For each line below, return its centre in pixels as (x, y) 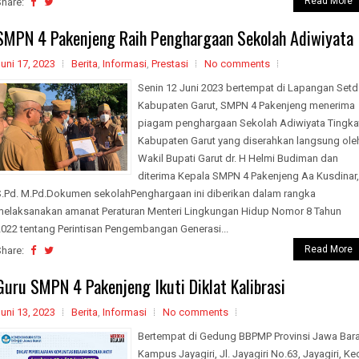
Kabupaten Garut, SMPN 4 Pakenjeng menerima (246, 105)
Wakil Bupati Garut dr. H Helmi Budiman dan (238, 158)
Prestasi (170, 64)
